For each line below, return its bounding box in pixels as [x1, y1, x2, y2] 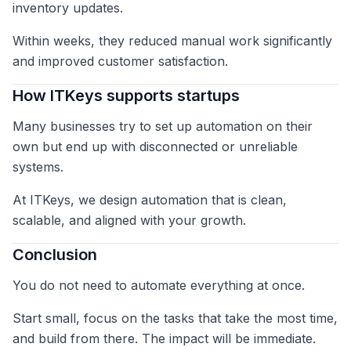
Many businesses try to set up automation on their [13, 118, 313, 135]
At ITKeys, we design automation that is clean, [13, 192, 287, 208]
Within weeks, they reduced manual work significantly [13, 33, 332, 49]
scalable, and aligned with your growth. [13, 212, 246, 229]
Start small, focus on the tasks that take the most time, [13, 310, 338, 327]
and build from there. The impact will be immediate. [13, 331, 316, 347]
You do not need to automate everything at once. [13, 277, 305, 294]
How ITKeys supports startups [13, 86, 240, 106]
